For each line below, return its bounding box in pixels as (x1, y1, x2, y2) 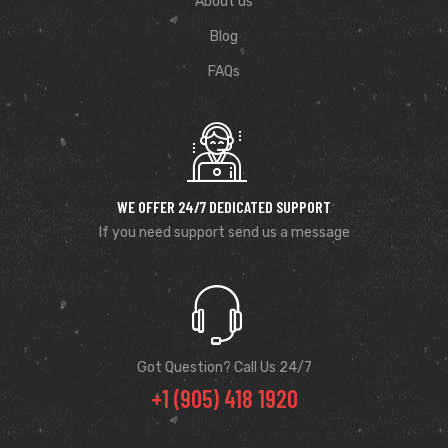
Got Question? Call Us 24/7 (136, 359, 312, 376)
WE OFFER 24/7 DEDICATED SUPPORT (117, 197, 331, 216)
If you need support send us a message (98, 224, 350, 241)
